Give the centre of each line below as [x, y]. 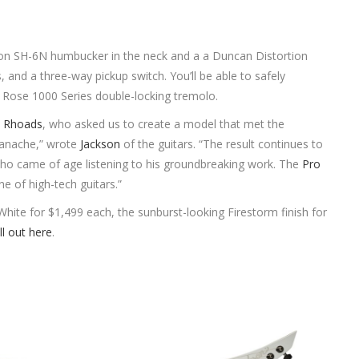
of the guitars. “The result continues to [222, 143]
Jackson [101, 143]
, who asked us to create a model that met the [164, 123]
